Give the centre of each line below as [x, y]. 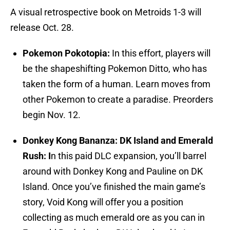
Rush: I [37, 156]
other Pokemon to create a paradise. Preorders [118, 100]
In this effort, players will [161, 53]
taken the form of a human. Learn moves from [117, 84]
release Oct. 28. [42, 28]
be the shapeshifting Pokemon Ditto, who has [115, 69]
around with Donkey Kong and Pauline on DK [113, 171]
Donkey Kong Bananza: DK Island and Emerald [118, 141]
